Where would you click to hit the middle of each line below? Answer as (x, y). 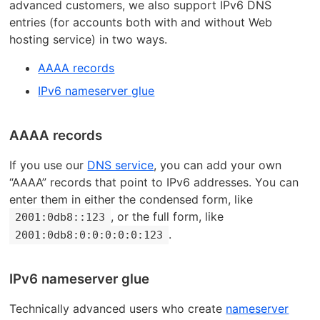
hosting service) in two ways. (89, 40)
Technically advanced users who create (118, 309)
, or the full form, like (167, 216)
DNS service (121, 165)
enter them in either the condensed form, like (131, 199)
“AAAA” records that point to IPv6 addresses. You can (154, 182)
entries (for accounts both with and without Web (141, 22)
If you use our (49, 165)
